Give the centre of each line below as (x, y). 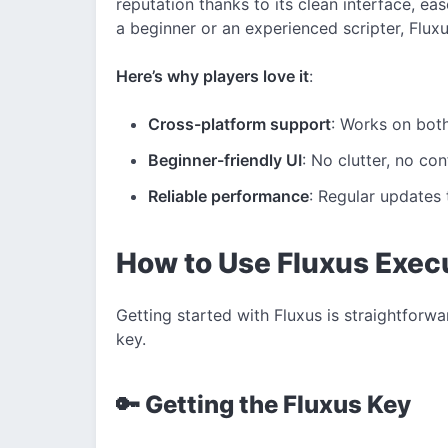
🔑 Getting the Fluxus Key (263, 404)
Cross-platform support (239, 123)
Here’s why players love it (212, 75)
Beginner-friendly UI (225, 159)
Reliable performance (228, 195)
